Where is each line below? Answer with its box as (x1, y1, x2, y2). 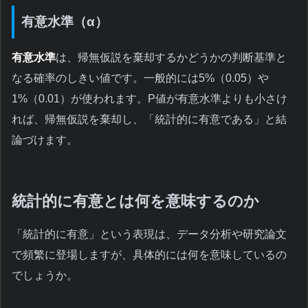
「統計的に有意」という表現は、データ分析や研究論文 (12, 228, 287, 240)
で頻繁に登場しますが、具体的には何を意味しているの (12, 248, 287, 261)
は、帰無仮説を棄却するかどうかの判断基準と (56, 51, 287, 63)
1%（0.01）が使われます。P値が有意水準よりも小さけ (12, 92, 287, 104)
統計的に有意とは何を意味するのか (12, 192, 259, 210)
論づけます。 (12, 133, 78, 146)
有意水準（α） (21, 14, 108, 29)
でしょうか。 (12, 269, 78, 281)
